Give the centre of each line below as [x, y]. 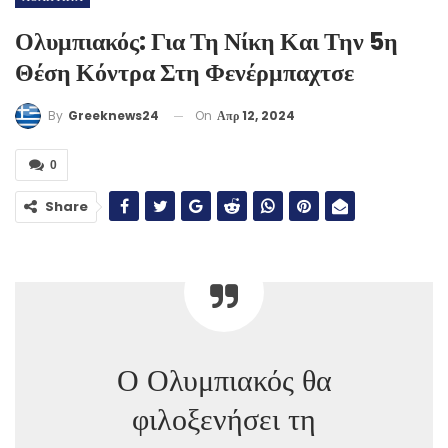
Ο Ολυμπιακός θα [224, 381]
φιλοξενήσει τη [224, 420]
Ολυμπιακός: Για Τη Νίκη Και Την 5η [206, 41]
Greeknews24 [113, 116]
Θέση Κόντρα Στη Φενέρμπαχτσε [184, 72]
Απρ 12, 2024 [256, 115]
